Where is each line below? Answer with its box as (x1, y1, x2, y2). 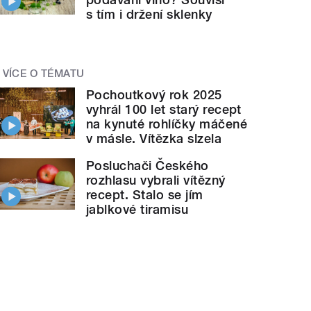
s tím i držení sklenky (86, 6, 212, 22)
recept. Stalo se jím (86, 187, 203, 202)
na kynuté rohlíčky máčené (86, 116, 248, 131)
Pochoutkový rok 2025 (86, 87, 222, 102)
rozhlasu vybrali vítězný (86, 172, 226, 187)
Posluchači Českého (86, 158, 209, 173)
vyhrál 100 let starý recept (86, 101, 242, 117)
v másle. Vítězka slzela (86, 131, 222, 146)
